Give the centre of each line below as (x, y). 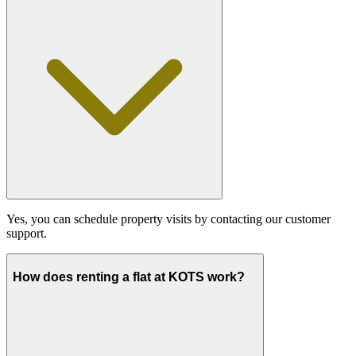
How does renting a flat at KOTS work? (129, 277)
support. (27, 233)
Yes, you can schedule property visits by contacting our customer (168, 219)
